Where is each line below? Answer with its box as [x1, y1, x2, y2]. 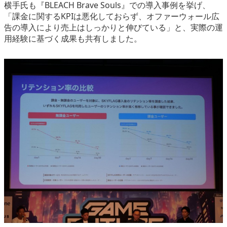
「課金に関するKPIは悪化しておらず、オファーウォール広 [4, 11, 219, 22]
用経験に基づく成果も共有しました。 [4, 33, 142, 45]
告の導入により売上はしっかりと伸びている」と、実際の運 [4, 22, 223, 33]
